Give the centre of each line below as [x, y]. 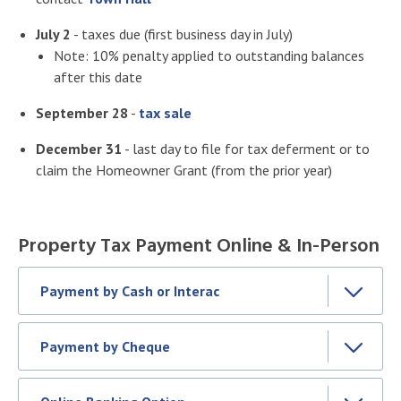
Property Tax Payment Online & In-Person [199, 246]
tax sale [165, 112]
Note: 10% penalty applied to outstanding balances [209, 55]
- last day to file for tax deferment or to [246, 148]
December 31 [79, 148]
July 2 [53, 34]
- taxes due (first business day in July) [182, 34]
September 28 [82, 112]
